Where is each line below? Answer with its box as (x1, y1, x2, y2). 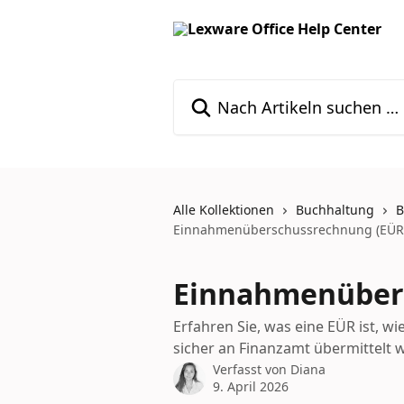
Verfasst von (213, 361, 290, 378)
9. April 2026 (213, 378, 289, 395)
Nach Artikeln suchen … (172, 79, 333, 99)
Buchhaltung (296, 201, 374, 218)
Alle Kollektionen (173, 201, 274, 218)
